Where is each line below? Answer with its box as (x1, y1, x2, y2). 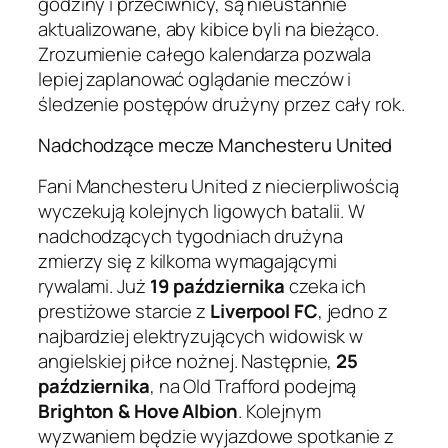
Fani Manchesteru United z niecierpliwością (38, 172, 399, 199)
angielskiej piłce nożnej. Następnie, (38, 347, 337, 374)
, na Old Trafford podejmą (149, 372, 357, 399)
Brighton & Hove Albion (38, 397, 238, 424)
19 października (149, 272, 286, 299)
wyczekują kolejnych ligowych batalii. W (38, 197, 366, 224)
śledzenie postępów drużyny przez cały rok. (38, 90, 405, 117)
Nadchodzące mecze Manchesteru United (38, 132, 393, 159)
